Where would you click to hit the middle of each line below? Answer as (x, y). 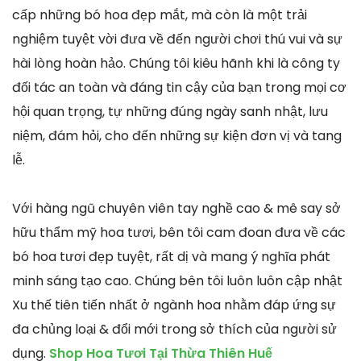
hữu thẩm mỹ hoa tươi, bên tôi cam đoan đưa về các (179, 232)
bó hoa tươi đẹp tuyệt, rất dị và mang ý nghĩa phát (171, 256)
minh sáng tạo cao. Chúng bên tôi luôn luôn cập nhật (177, 280)
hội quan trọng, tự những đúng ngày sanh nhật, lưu (170, 111)
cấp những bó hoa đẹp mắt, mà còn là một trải (160, 15)
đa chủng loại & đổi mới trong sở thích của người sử (174, 329)
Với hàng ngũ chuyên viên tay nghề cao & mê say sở (176, 208)
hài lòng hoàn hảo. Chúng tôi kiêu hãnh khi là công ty (176, 63)
